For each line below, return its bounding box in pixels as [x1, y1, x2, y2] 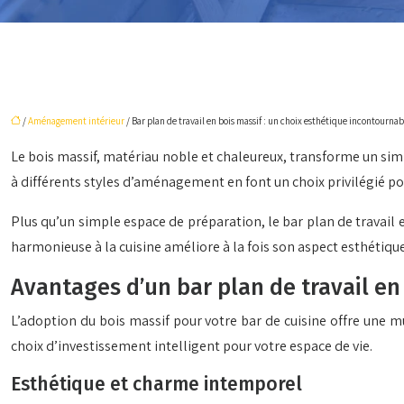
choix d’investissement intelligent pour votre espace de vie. [11, 336, 372, 355]
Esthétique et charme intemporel [11, 372, 302, 396]
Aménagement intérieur [28, 115, 124, 127]
